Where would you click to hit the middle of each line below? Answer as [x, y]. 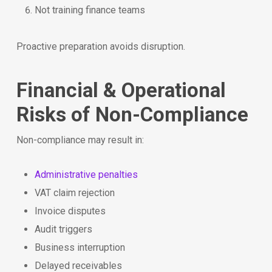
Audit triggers [63, 229]
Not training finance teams [90, 10]
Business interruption [80, 247]
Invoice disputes [70, 211]
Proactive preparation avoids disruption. [100, 46]
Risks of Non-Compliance [132, 114]
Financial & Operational [121, 90]
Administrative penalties [86, 174]
